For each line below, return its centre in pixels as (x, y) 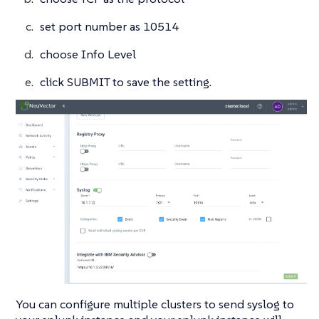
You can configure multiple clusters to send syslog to (155, 304)
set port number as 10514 (109, 27)
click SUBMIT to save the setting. (126, 82)
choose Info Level (88, 54)
